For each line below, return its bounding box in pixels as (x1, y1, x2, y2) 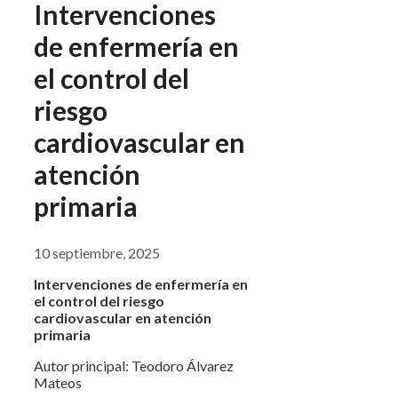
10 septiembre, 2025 (34, 243, 160, 261)
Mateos (34, 373, 82, 391)
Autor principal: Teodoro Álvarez (34, 356, 234, 374)
